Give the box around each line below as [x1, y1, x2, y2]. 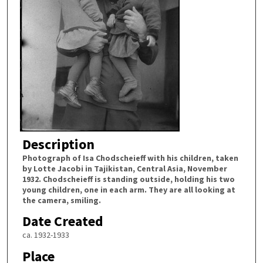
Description [22, 134, 95, 153]
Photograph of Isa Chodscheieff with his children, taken [22, 152, 238, 163]
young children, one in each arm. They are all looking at [22, 184, 235, 195]
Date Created [22, 212, 103, 231]
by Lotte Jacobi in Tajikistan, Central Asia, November [22, 163, 227, 174]
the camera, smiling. [22, 194, 101, 205]
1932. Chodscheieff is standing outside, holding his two [22, 173, 235, 184]
